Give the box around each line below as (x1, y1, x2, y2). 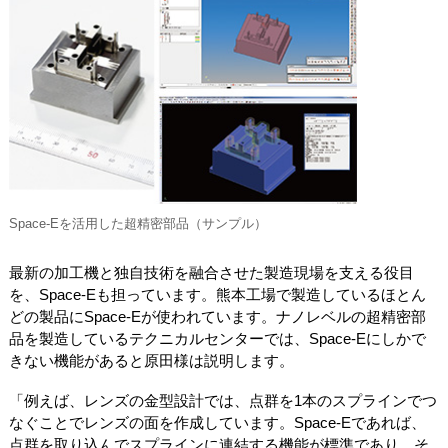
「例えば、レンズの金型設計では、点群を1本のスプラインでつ (8, 392, 437, 410)
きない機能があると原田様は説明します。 (8, 352, 294, 370)
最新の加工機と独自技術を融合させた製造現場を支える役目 (8, 264, 414, 282)
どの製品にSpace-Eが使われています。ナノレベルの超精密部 (8, 308, 426, 326)
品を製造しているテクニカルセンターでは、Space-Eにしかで (8, 330, 426, 348)
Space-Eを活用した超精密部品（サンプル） (8, 215, 267, 231)
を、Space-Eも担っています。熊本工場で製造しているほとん (8, 286, 426, 304)
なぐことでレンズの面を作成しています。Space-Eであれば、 (8, 414, 426, 432)
